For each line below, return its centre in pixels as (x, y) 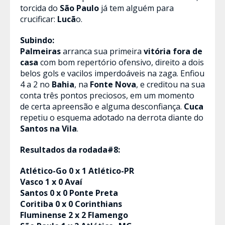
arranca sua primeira (102, 51)
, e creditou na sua (171, 84)
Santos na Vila (48, 128)
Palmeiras (40, 51)
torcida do (40, 8)
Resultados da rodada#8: (70, 149)
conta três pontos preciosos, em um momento (107, 95)
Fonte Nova (113, 84)
